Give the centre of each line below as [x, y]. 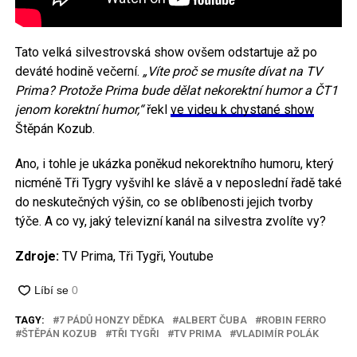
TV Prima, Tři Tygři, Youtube [136, 256]
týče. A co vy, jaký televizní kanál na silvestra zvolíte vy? [170, 221]
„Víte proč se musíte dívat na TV [232, 71]
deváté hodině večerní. [78, 71]
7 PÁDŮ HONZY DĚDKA [111, 320]
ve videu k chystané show [242, 109]
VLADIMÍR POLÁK [277, 333]
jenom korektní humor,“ [79, 109]
